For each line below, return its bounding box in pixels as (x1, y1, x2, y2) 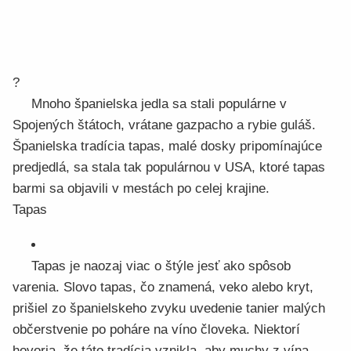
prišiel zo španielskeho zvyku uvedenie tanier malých (13, 301, 325, 316)
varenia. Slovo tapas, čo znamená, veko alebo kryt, (13, 280, 313, 295)
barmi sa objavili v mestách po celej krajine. (13, 181, 270, 196)
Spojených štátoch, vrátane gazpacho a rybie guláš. (13, 118, 316, 132)
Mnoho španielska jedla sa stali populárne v (31, 96, 287, 111)
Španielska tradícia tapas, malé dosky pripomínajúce (13, 139, 322, 154)
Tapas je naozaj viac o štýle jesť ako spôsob (31, 259, 291, 273)
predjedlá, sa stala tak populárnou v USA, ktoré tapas (13, 160, 325, 175)
